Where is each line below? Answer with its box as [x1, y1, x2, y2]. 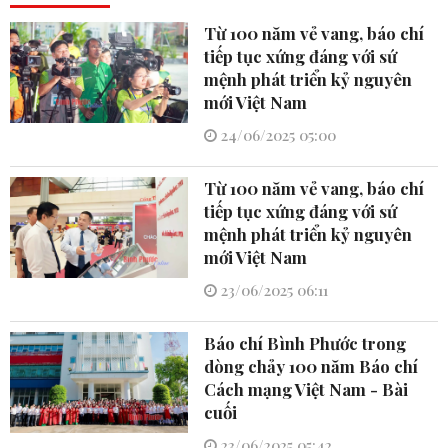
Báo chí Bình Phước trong [204, 332, 407, 355]
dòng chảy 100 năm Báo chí [204, 355, 419, 378]
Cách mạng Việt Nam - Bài [204, 378, 409, 401]
